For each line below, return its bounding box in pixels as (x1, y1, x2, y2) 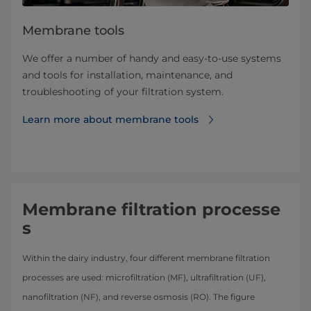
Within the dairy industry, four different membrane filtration (22, 253, 270, 264)
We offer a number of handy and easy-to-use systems (22, 52, 281, 65)
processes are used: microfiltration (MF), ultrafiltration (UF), (22, 272, 266, 283)
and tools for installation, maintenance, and (22, 69, 233, 82)
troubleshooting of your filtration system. (22, 85, 224, 99)
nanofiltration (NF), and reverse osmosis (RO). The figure (22, 292, 255, 303)
